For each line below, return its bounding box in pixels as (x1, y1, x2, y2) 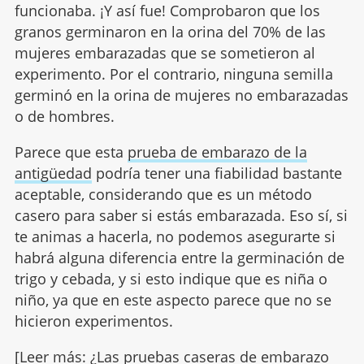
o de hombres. (14, 106, 115, 126)
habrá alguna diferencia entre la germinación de (14, 247, 344, 267)
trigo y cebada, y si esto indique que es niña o (14, 268, 327, 288)
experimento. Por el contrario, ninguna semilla (14, 63, 333, 84)
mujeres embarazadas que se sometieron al (14, 42, 315, 63)
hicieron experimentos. (14, 310, 173, 331)
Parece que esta (14, 141, 128, 162)
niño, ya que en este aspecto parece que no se (14, 289, 331, 310)
